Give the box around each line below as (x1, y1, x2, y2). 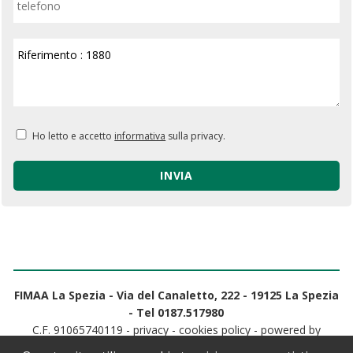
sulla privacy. (165, 128, 226, 143)
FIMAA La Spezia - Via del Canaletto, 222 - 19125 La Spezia (13, 287, 339, 303)
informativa (114, 128, 166, 143)
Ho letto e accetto (32, 128, 115, 143)
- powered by (250, 321, 321, 337)
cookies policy (178, 321, 251, 337)
